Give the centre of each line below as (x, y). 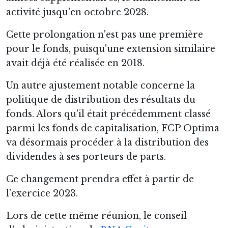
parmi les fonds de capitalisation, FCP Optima (113, 128)
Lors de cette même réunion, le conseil (96, 216)
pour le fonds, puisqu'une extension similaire (111, 49)
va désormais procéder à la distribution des (107, 142)
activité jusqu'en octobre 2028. (77, 12)
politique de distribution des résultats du (101, 99)
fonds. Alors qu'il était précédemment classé (108, 114)
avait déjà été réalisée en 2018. (75, 63)
